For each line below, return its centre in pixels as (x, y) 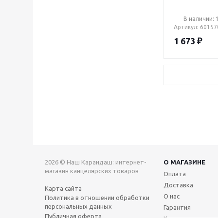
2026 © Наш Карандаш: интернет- (96, 162)
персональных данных (78, 206)
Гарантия (177, 207)
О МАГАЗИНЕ (184, 162)
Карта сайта (63, 188)
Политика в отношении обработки (97, 198)
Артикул (185, 27)
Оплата (175, 174)
